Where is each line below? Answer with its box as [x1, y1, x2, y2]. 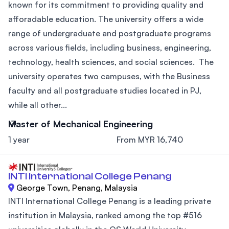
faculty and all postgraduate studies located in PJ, [8, 85, 201, 96]
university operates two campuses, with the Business [8, 71, 210, 82]
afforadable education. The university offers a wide [8, 14, 203, 25]
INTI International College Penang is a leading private [8, 195, 211, 206]
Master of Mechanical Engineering [8, 118, 153, 130]
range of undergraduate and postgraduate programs [8, 28, 211, 39]
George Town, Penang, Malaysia [16, 182, 138, 193]
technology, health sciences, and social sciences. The [8, 57, 214, 67]
